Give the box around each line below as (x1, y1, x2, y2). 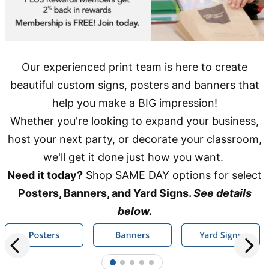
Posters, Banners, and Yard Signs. (17, 187, 193, 200)
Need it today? (7, 169, 83, 182)
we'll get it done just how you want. (43, 151, 226, 164)
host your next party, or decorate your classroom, (7, 133, 262, 146)
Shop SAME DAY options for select (83, 169, 262, 182)
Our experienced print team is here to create (22, 61, 247, 74)
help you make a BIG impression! (52, 97, 217, 110)
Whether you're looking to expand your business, (10, 115, 259, 128)
